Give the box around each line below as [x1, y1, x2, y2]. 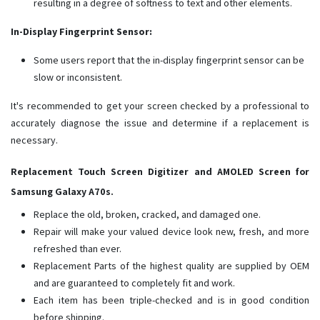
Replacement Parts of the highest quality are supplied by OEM [34, 259, 309, 273]
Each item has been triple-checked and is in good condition [34, 294, 309, 307]
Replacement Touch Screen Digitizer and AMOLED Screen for [11, 165, 309, 179]
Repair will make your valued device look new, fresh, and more [34, 225, 309, 239]
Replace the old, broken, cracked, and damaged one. [34, 208, 261, 221]
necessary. [11, 134, 58, 147]
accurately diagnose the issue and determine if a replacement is [11, 116, 309, 130]
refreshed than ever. [34, 242, 121, 256]
